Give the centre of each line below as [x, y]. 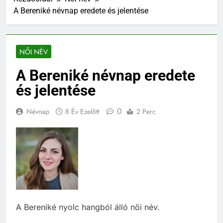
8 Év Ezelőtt [82, 111]
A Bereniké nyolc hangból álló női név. [88, 207]
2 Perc [146, 111]
